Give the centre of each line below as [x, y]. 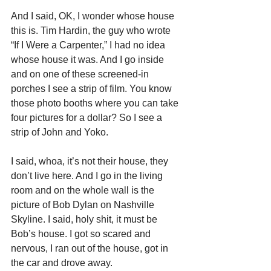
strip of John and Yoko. [60, 132]
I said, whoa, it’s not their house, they [91, 161]
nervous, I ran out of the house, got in [91, 248]
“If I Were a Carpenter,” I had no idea [89, 45]
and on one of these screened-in [81, 74]
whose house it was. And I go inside [89, 60]
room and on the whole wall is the [84, 190]
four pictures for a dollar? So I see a [88, 118]
